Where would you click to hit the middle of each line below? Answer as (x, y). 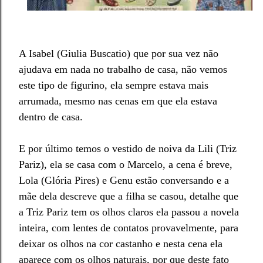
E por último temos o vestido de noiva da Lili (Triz (128, 149)
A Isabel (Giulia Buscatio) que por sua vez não (119, 54)
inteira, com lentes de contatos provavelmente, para (129, 228)
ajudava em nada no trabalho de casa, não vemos (123, 70)
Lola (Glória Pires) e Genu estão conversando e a (124, 181)
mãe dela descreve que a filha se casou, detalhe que (129, 196)
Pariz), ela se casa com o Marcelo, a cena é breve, (126, 165)
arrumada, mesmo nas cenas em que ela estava (118, 101)
